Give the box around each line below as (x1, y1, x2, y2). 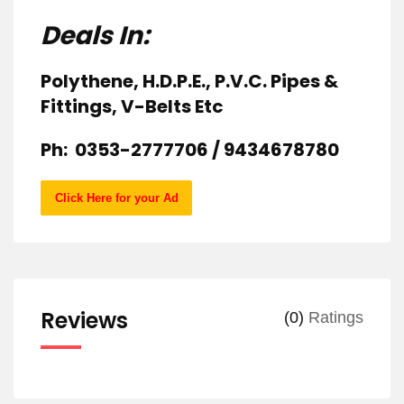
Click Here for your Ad (54, 191, 179, 206)
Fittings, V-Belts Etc (41, 94, 224, 120)
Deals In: (41, 18, 150, 54)
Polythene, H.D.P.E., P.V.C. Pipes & (41, 69, 338, 95)
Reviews (41, 306, 128, 336)
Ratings (304, 308, 363, 327)
